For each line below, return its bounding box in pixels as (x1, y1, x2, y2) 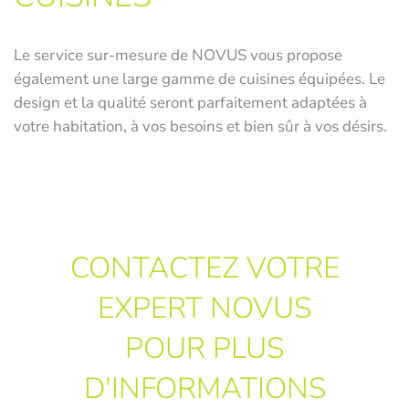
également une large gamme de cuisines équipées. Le (14, 68, 385, 89)
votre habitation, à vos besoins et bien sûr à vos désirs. (14, 115, 387, 137)
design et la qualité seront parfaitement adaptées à (14, 91, 367, 113)
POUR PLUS (125, 328, 284, 368)
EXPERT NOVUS (98, 288, 311, 328)
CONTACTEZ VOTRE (69, 247, 340, 288)
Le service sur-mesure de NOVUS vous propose (14, 44, 342, 66)
